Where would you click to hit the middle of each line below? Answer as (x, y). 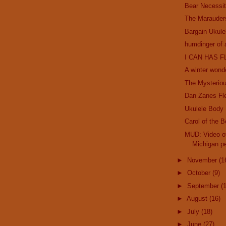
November (203, 160)
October (200, 173)
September (204, 186)
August (198, 199)
